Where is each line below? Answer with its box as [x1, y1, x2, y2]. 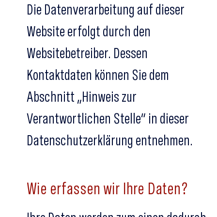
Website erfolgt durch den [27, 22, 151, 40]
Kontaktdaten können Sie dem [27, 66, 169, 83]
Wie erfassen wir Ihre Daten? [27, 178, 188, 198]
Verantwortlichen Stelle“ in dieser [27, 109, 189, 127]
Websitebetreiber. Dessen [27, 44, 148, 62]
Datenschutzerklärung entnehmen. [27, 131, 193, 149]
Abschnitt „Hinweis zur [27, 88, 137, 105]
